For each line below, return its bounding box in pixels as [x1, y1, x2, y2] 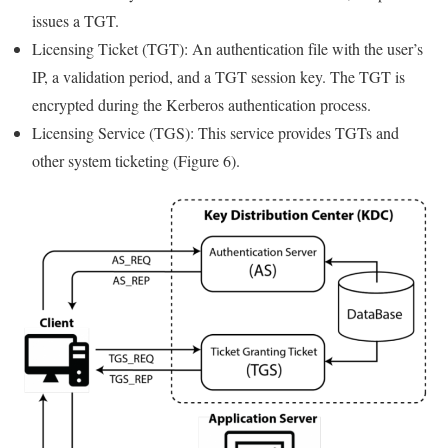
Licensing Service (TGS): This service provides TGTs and [32, 121, 399, 143]
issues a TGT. [32, 9, 119, 31]
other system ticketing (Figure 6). [32, 149, 240, 171]
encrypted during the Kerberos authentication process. [32, 93, 371, 115]
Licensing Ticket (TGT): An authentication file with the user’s [32, 37, 423, 59]
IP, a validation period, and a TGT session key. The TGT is [32, 65, 405, 87]
